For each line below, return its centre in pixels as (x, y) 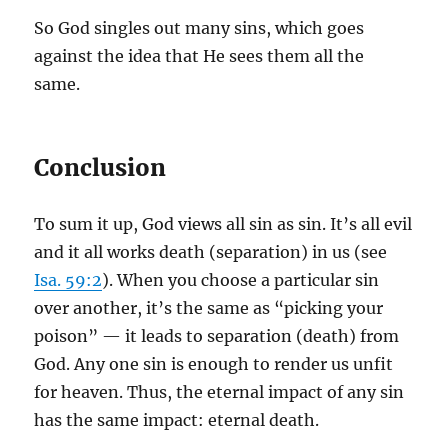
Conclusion (100, 167)
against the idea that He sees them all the (199, 56)
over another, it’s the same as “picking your (209, 308)
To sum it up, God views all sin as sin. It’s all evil (223, 224)
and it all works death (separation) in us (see (211, 252)
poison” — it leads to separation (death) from (217, 336)
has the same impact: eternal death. (177, 420)
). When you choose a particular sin (241, 280)
